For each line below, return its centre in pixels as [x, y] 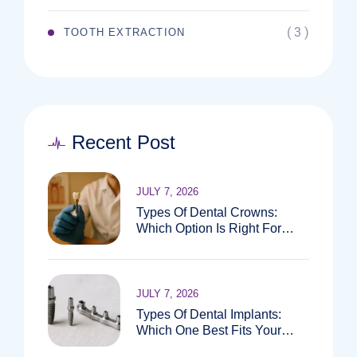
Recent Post [124, 142]
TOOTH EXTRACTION [125, 32]
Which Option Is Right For [209, 228]
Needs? [159, 346]
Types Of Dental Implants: [209, 314]
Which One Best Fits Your [209, 330]
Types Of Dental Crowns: [207, 212]
